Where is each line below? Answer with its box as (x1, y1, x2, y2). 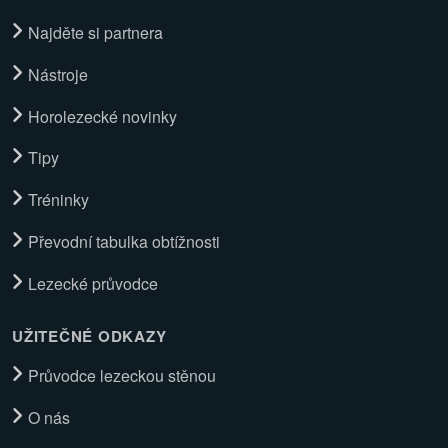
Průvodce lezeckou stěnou (28, 364, 216, 388)
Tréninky (28, 188, 89, 212)
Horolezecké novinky (28, 104, 177, 128)
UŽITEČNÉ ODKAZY (12, 324, 167, 347)
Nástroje (28, 62, 88, 86)
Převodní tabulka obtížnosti (28, 230, 220, 254)
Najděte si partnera (28, 21, 163, 45)
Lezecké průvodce (28, 271, 158, 295)
